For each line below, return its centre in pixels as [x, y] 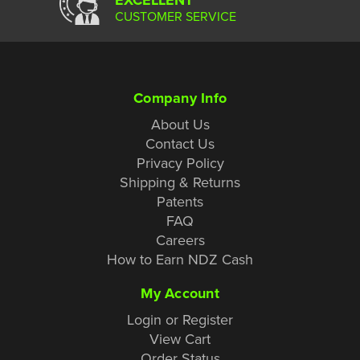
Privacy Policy [180, 162]
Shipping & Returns [180, 182]
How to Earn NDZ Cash [180, 259]
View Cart [180, 338]
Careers [180, 239]
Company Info [180, 98]
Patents [180, 201]
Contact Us [180, 143]
